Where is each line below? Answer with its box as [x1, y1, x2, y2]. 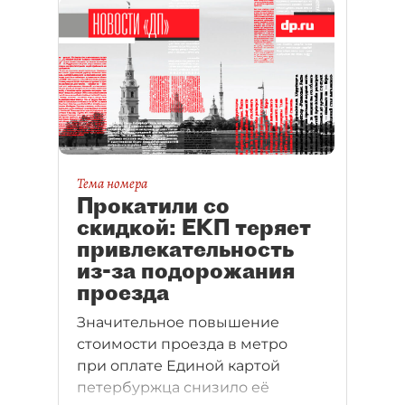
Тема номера [77, 174, 147, 194]
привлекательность [77, 235, 294, 263]
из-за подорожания [77, 257, 295, 285]
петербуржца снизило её [77, 379, 269, 397]
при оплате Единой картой [77, 357, 280, 375]
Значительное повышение [77, 314, 279, 332]
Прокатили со [77, 192, 230, 220]
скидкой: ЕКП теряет [77, 213, 311, 241]
